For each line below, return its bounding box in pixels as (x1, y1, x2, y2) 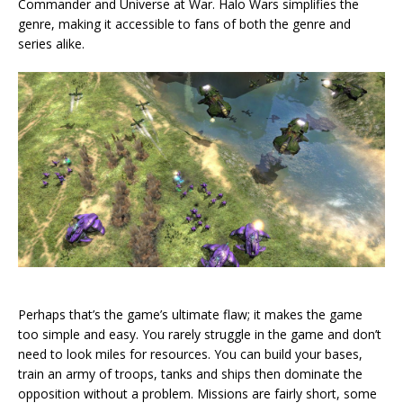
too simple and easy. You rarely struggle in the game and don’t (18, 326, 381, 344)
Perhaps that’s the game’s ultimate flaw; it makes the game (18, 306, 363, 324)
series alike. (18, 35, 85, 53)
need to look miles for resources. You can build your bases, (18, 345, 363, 363)
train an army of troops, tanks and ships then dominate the (18, 365, 363, 383)
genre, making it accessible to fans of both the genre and (18, 15, 351, 33)
